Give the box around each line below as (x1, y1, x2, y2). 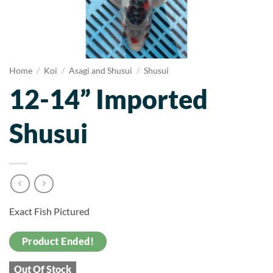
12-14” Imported (9, 82, 208, 115)
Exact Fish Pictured (9, 205, 90, 218)
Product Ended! (21, 236, 94, 247)
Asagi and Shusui (69, 66, 133, 76)
